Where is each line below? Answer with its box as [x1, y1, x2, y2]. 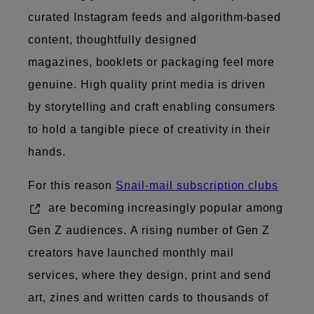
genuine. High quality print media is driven [28, 78, 266, 90]
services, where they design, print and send [28, 268, 272, 281]
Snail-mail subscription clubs [116, 179, 279, 191]
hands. [28, 145, 66, 158]
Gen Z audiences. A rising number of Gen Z [28, 224, 271, 236]
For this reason [28, 179, 116, 191]
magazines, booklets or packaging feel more [28, 55, 275, 68]
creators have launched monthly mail [28, 246, 234, 259]
